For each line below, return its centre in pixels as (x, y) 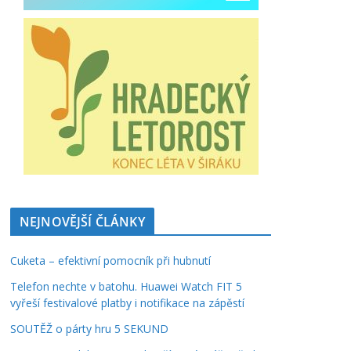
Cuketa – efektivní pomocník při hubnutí (110, 261)
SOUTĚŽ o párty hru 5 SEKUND (89, 329)
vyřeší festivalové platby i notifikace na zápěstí (127, 303)
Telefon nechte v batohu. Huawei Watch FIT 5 (126, 286)
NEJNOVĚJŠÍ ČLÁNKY (82, 222)
